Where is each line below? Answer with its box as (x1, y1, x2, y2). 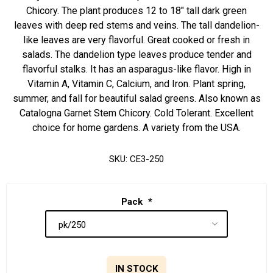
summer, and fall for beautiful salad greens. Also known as (12, 93, 261, 104)
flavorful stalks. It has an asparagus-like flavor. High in (22, 63, 251, 75)
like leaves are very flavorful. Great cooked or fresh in (23, 34, 250, 46)
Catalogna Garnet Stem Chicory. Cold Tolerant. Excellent (19, 107, 253, 119)
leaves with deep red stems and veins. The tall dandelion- (13, 19, 260, 31)
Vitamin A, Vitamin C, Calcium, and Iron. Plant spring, (27, 78, 246, 90)
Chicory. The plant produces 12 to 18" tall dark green (26, 5, 247, 16)
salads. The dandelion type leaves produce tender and (21, 49, 252, 60)
